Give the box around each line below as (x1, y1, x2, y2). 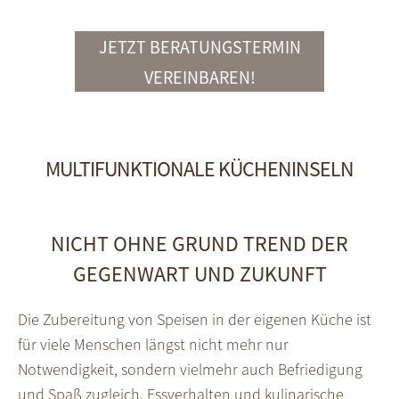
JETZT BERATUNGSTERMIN (98, 36, 301, 59)
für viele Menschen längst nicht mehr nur (18, 334, 289, 355)
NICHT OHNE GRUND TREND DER (51, 230, 348, 258)
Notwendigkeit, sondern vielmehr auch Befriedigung (18, 359, 362, 380)
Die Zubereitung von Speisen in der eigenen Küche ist (18, 309, 371, 330)
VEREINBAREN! (143, 66, 256, 89)
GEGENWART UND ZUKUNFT (72, 260, 327, 289)
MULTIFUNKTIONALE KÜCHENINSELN (45, 155, 354, 183)
